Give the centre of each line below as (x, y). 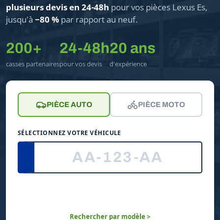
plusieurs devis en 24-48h (57, 7)
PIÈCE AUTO (69, 104)
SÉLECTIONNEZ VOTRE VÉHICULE (69, 133)
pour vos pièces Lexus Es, (158, 7)
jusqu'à (20, 19)
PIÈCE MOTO (162, 104)
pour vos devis (81, 64)
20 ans (133, 48)
